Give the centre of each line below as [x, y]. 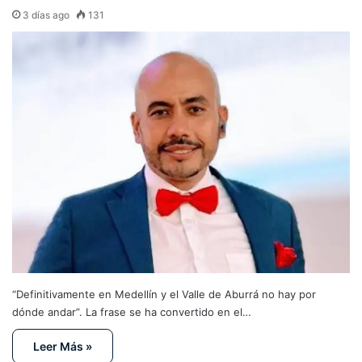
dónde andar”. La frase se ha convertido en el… [132, 312]
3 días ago [46, 15]
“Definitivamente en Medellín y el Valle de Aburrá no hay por [164, 295]
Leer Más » [63, 347]
